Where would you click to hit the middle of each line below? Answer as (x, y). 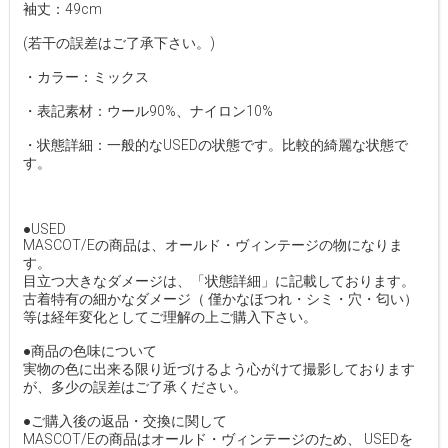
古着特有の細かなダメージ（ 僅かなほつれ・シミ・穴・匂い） (220, 299)
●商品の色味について (89, 351)
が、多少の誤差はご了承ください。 (134, 387)
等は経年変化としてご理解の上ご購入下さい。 (169, 317)
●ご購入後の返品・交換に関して (124, 421)
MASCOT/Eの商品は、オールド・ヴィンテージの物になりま (212, 245)
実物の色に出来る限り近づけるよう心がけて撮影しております (218, 369)
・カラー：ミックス (85, 77)
